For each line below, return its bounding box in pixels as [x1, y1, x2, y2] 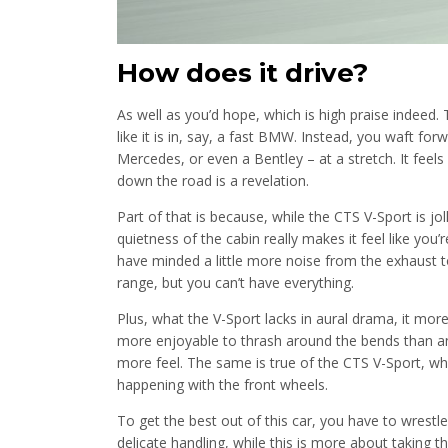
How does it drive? [117, 57, 368, 90]
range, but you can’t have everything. [117, 273, 354, 293]
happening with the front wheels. [117, 375, 328, 395]
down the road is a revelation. [117, 171, 309, 191]
